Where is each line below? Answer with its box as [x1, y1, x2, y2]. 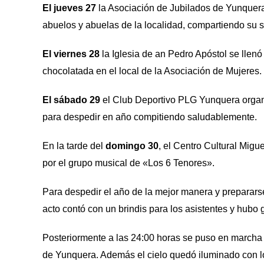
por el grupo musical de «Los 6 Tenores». [42, 158, 214, 168]
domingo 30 [105, 141, 159, 151]
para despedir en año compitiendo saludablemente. [42, 112, 257, 122]
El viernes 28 [42, 49, 100, 59]
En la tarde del [42, 141, 105, 151]
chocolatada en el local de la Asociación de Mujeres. [42, 66, 262, 76]
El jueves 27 [42, 3, 96, 13]
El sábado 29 [42, 95, 100, 105]
